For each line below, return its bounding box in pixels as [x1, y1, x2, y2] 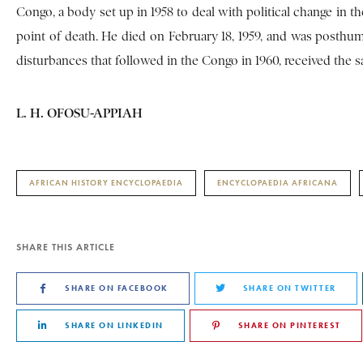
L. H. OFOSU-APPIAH [16, 105, 143, 121]
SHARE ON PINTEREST [237, 319, 341, 331]
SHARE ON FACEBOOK [65, 282, 169, 293]
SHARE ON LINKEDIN [65, 319, 164, 331]
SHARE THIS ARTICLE [16, 240, 115, 253]
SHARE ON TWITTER [242, 282, 336, 293]
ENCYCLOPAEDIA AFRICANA [217, 177, 338, 188]
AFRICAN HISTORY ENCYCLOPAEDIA [29, 177, 183, 188]
